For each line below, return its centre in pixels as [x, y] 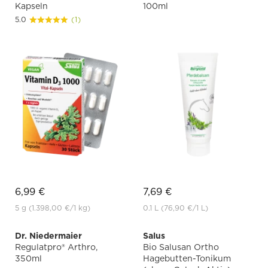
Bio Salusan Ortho [181, 247]
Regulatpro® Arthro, [56, 247]
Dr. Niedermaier [48, 235]
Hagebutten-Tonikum [187, 258]
